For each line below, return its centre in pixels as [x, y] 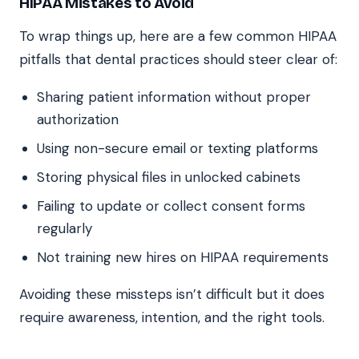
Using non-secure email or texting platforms [177, 148]
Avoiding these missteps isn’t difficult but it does [172, 294]
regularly [65, 228]
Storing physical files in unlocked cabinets [169, 177]
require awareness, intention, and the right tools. [172, 317]
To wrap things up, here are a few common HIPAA [178, 36]
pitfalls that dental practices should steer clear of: [178, 59]
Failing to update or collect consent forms [171, 206]
